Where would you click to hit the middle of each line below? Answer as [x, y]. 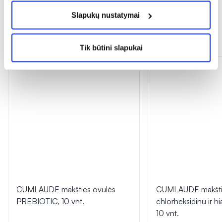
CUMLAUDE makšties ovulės [66, 190]
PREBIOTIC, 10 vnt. [50, 201]
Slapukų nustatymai [105, 15]
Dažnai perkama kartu [68, 41]
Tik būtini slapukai [111, 47]
